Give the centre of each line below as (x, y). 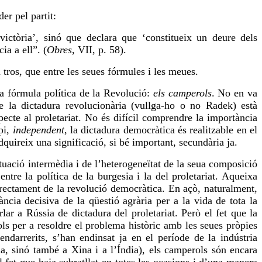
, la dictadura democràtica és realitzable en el (161, 130)
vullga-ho (155, 106)
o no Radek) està (216, 106)
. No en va (235, 93)
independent (38, 130)
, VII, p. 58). (99, 50)
